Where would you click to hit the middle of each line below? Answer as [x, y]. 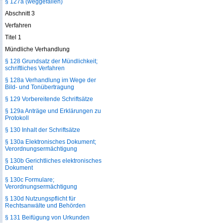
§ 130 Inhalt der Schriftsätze [43, 130]
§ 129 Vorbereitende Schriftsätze [49, 99]
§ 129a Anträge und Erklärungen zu [53, 111]
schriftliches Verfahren [35, 68]
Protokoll [17, 118]
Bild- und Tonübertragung [40, 87]
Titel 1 [13, 37]
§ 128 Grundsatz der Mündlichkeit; [51, 61]
